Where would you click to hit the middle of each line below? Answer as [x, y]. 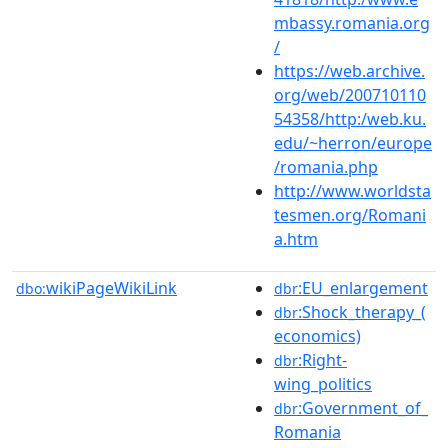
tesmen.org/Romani [350, 214]
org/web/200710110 [350, 94]
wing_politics [323, 383]
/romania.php [326, 166]
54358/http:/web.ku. [350, 118]
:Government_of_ [363, 407]
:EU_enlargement [363, 287]
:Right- [322, 359]
